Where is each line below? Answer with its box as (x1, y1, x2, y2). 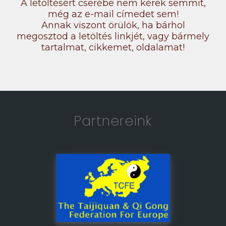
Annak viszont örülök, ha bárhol (41, 19, 185, 31)
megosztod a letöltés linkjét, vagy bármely (17, 30, 209, 42)
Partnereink (74, 111, 152, 130)
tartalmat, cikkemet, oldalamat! (41, 41, 185, 53)
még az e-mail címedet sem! (47, 8, 179, 20)
